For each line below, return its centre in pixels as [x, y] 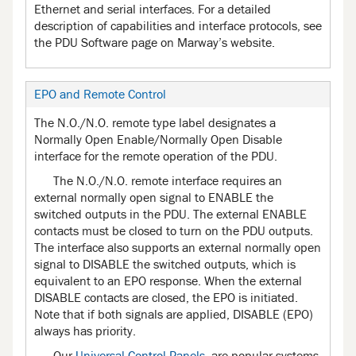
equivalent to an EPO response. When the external [168, 281]
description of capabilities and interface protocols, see [178, 26]
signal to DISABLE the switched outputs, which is [165, 264]
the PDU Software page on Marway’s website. [155, 43]
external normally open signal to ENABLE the [154, 197]
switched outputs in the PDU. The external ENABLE [170, 214]
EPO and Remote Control [100, 94]
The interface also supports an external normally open [178, 248]
